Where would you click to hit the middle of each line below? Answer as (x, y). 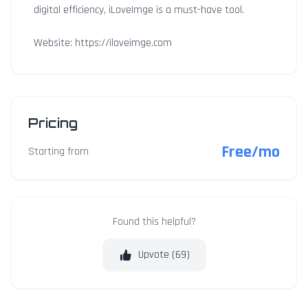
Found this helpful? (154, 222)
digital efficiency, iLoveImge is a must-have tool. (139, 10)
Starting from (58, 152)
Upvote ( (156, 255)
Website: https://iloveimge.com (103, 43)
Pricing (53, 123)
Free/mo (251, 152)
